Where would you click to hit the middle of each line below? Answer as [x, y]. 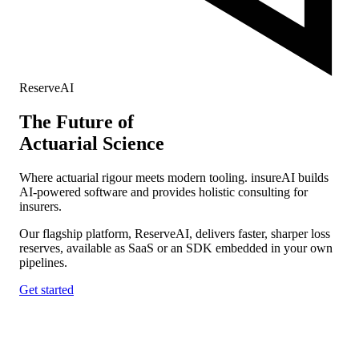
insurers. [40, 207]
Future [85, 122]
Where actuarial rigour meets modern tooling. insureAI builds [174, 178]
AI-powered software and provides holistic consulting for [163, 192]
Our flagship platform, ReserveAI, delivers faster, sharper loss [175, 234]
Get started [46, 290]
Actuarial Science [92, 144]
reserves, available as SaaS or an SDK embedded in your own [176, 248]
